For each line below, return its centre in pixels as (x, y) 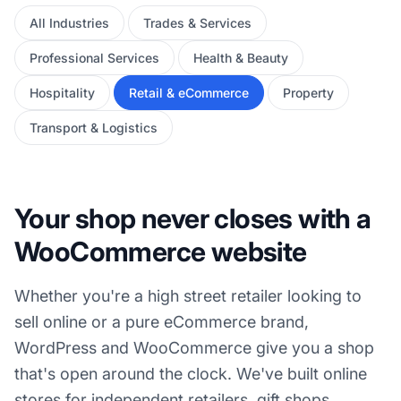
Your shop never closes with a (193, 218)
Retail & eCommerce (189, 93)
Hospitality (62, 93)
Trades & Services (197, 23)
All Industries (69, 23)
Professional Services (94, 58)
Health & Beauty (241, 58)
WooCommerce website (161, 252)
